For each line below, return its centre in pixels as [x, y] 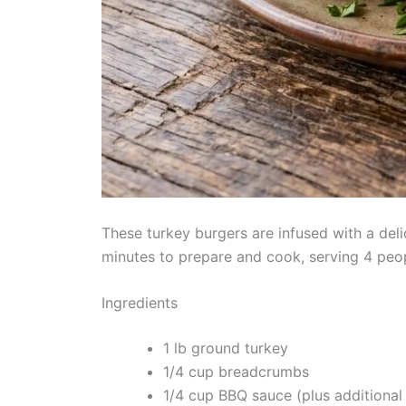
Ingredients [140, 303]
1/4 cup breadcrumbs [236, 372]
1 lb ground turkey [226, 348]
